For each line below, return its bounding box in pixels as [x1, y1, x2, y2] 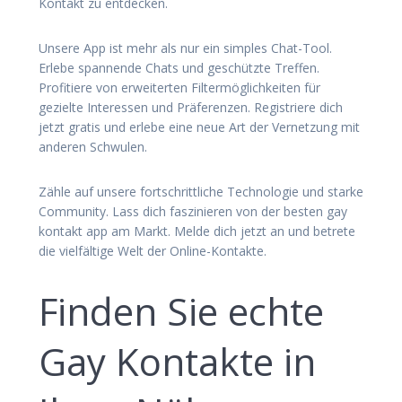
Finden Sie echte [39, 284, 324, 336]
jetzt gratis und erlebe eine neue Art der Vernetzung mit [39, 118, 360, 135]
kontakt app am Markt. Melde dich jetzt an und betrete [39, 222, 355, 240]
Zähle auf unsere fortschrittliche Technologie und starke [39, 182, 363, 200]
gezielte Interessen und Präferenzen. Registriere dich [39, 98, 343, 116]
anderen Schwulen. [39, 137, 147, 155]
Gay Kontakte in [39, 335, 316, 387]
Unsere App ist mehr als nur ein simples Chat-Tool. [39, 39, 332, 57]
